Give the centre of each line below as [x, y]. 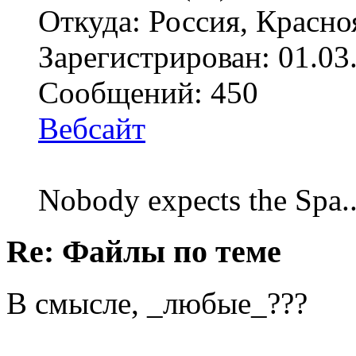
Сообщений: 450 [148, 93]
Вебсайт [92, 129]
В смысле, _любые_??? [157, 303]
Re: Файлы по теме [144, 252]
